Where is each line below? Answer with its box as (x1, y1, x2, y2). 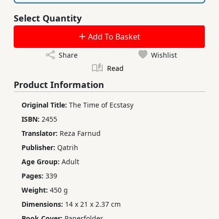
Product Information (14, 79, 104, 91)
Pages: (22, 171, 45, 181)
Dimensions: (22, 199, 65, 209)
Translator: (22, 129, 60, 138)
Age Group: (22, 157, 62, 167)
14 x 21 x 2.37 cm (65, 199, 121, 209)
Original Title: (22, 100, 69, 110)
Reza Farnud (60, 129, 101, 138)
